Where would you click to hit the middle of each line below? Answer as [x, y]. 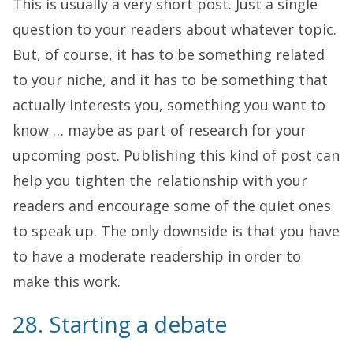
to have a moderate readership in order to [157, 256]
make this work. [67, 281]
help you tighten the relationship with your [160, 180]
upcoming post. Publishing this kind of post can [176, 155]
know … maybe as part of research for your [160, 130]
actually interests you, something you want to [169, 104]
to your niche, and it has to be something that [170, 79]
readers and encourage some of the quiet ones [172, 205]
